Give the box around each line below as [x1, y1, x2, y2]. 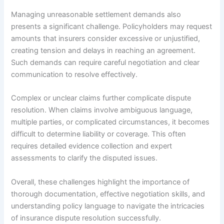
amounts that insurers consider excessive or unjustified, [11, 34, 200, 43]
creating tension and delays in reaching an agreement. [11, 46, 196, 55]
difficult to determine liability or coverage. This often [11, 129, 186, 139]
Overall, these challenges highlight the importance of [11, 177, 190, 186]
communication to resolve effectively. [11, 70, 138, 79]
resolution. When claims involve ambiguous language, [11, 105, 193, 115]
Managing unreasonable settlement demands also [11, 10, 181, 19]
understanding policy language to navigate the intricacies [11, 201, 205, 210]
